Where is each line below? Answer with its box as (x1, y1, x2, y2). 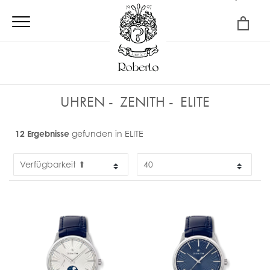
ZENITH (116, 92, 169, 111)
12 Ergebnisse (15, 128, 69, 139)
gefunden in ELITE (69, 128, 143, 139)
